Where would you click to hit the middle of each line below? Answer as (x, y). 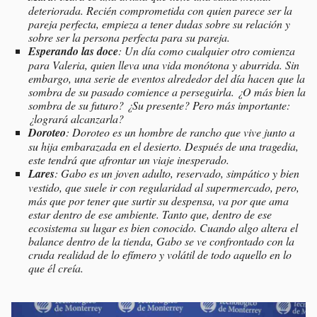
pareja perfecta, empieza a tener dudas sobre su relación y (159, 24)
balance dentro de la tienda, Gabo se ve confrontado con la (161, 241)
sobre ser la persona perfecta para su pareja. (131, 38)
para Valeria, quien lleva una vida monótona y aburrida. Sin (164, 65)
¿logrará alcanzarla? (76, 119)
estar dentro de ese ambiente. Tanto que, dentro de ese (150, 214)
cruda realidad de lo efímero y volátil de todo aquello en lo (160, 255)
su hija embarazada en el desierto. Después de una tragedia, (163, 146)
